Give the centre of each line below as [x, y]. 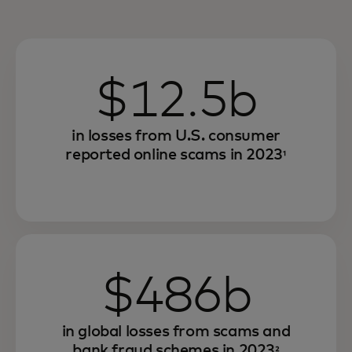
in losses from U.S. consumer [176, 136]
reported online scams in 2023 [174, 155]
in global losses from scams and [176, 332]
